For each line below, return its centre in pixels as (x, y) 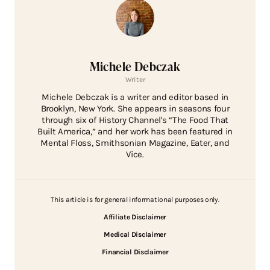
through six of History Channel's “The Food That (135, 120)
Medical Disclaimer (135, 235)
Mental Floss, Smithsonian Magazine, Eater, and (135, 143)
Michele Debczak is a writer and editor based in (135, 97)
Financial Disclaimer (135, 252)
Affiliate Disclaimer (135, 217)
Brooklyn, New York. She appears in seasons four (135, 109)
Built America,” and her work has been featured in (135, 132)
